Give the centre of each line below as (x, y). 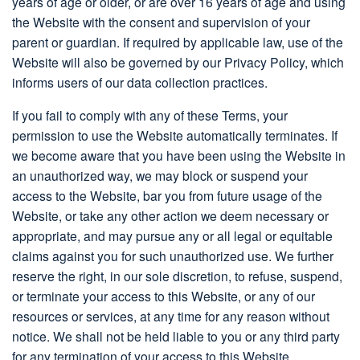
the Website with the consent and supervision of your (161, 22)
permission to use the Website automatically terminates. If (175, 135)
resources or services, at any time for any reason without (171, 316)
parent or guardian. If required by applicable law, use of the (178, 42)
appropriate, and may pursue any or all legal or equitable (172, 236)
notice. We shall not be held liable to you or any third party (176, 336)
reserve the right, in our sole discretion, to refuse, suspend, (177, 276)
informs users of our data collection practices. (140, 82)
